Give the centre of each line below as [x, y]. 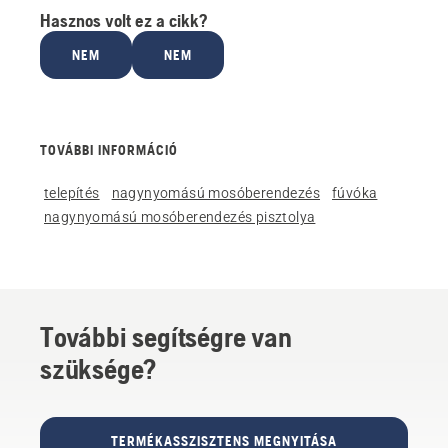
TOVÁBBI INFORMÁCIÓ [109, 150]
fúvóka [355, 193]
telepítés [72, 193]
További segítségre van [166, 337]
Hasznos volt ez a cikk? [123, 20]
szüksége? [98, 369]
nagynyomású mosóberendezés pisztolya [180, 217]
